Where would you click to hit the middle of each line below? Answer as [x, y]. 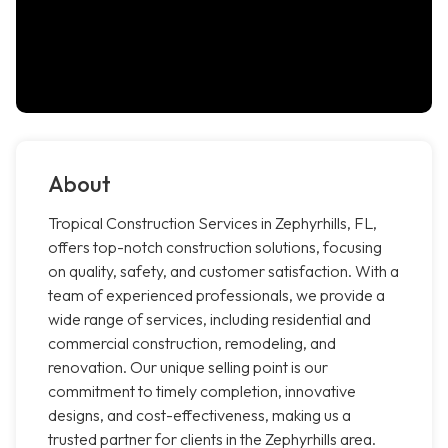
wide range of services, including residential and [209, 319]
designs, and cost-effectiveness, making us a [199, 415]
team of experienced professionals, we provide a [216, 295]
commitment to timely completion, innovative [202, 391]
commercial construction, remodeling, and [192, 343]
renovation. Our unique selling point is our [188, 367]
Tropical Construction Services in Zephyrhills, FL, [212, 223]
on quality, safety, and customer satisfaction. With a [223, 271]
